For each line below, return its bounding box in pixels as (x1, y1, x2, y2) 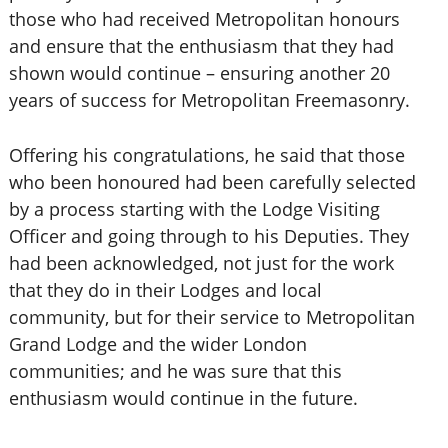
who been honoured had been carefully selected (8, 170, 416, 194)
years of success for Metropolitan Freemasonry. (8, 88, 410, 112)
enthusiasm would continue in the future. (8, 386, 358, 410)
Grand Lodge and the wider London (8, 332, 307, 356)
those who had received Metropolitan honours (8, 7, 400, 31)
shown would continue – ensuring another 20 (8, 61, 390, 85)
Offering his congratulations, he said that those (8, 143, 405, 167)
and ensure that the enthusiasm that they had (8, 34, 394, 58)
